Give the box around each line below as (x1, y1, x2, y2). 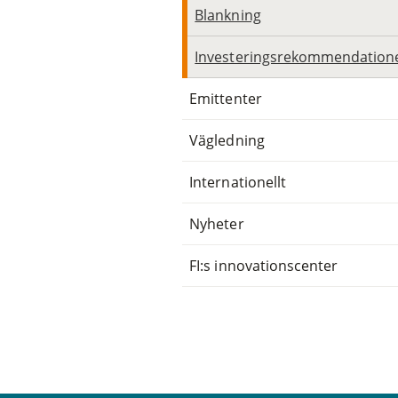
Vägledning (189, 130, 265, 150)
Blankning (195, 4, 261, 25)
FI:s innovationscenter (189, 255, 338, 275)
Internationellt (189, 171, 286, 192)
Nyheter (189, 213, 244, 234)
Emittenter (189, 88, 262, 108)
